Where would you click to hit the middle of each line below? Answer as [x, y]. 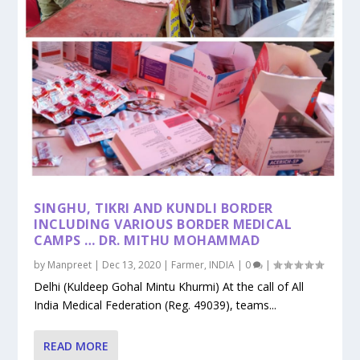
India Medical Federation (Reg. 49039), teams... [155, 305]
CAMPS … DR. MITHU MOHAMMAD [147, 241]
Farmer [188, 265]
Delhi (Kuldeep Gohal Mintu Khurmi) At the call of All [169, 287]
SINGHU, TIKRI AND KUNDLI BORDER [153, 209]
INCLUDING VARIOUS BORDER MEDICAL [163, 225]
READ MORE [76, 346]
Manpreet [70, 265]
